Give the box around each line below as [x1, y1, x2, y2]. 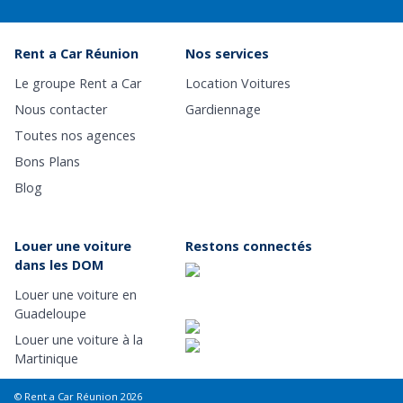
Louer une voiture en [14, 286, 137, 304]
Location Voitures [185, 75, 291, 93]
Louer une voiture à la [14, 331, 143, 349]
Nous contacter [14, 101, 107, 119]
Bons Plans [14, 153, 80, 171]
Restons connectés [185, 237, 312, 255]
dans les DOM [14, 256, 103, 274]
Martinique [14, 350, 78, 368]
